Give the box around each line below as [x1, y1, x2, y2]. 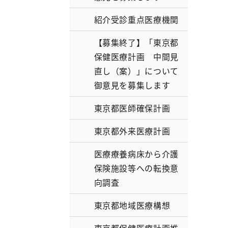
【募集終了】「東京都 [94, 36, 179, 48]
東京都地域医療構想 [94, 199, 170, 211]
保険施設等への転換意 [94, 162, 179, 174]
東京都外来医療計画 [94, 125, 170, 137]
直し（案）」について [94, 65, 179, 77]
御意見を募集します [94, 79, 170, 91]
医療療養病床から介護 [94, 148, 179, 160]
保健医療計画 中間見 [94, 50, 179, 63]
